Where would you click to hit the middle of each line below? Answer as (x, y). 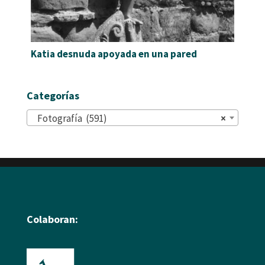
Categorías (53, 96)
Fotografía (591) (69, 118)
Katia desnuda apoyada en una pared (114, 54)
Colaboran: (52, 219)
